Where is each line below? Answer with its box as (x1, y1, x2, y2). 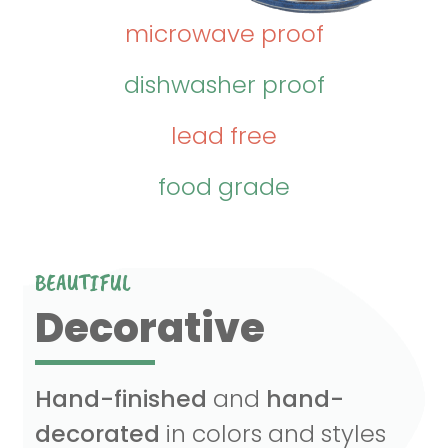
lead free (171, 119, 277, 153)
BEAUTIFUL (34, 267, 131, 298)
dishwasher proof (123, 68, 325, 102)
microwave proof (124, 17, 324, 51)
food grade (158, 170, 290, 204)
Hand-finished (34, 382, 207, 416)
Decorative (34, 300, 265, 357)
